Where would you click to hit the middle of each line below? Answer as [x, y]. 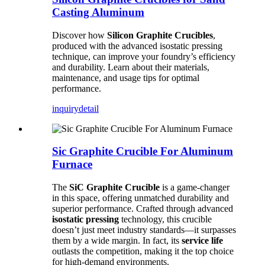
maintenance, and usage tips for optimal [126, 77]
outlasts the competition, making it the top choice [143, 251]
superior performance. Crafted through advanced [143, 208]
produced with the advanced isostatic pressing [137, 46]
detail [89, 108]
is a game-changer [195, 187]
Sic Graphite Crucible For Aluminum [143, 151]
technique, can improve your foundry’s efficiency [144, 56]
